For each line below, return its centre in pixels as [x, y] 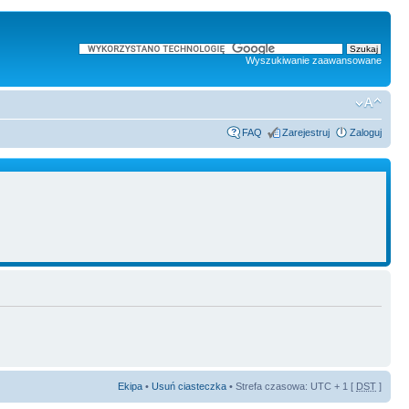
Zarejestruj [306, 132]
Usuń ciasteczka [189, 386]
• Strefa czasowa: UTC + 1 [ [291, 386]
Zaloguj [366, 132]
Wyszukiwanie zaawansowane [314, 60]
